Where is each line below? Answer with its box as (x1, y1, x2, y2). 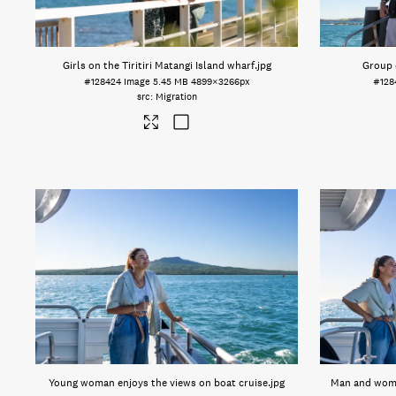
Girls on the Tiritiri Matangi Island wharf (62, 58, 255, 72)
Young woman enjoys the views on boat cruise (49, 376, 269, 390)
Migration (155, 90, 197, 103)
